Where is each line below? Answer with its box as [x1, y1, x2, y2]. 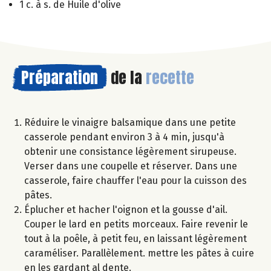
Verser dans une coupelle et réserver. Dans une [24, 160, 237, 172]
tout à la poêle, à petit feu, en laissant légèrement [24, 232, 247, 244]
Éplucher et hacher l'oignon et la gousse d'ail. [24, 203, 227, 215]
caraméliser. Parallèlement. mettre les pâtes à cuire [24, 247, 254, 259]
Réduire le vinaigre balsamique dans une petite [24, 116, 236, 128]
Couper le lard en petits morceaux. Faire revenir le [24, 218, 248, 230]
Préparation [21, 65, 98, 90]
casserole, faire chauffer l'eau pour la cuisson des [24, 174, 247, 186]
